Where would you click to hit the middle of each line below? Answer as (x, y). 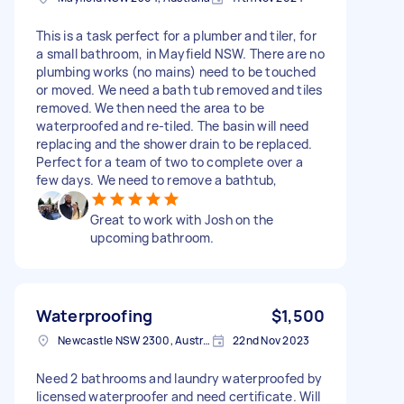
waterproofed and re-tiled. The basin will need (173, 125)
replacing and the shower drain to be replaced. (174, 143)
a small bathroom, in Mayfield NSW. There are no (180, 53)
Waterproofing (94, 315)
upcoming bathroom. (152, 237)
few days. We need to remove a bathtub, (157, 179)
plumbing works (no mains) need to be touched (176, 71)
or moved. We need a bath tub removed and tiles (179, 89)
